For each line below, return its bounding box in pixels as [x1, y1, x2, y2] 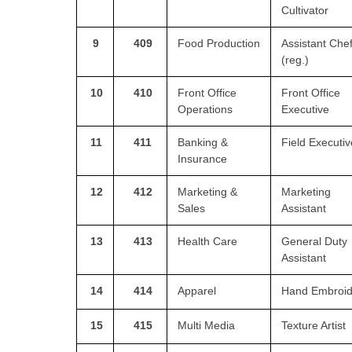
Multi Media [178, 318, 235, 332]
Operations [178, 102, 233, 115]
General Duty [281, 234, 347, 247]
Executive [281, 102, 329, 115]
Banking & [178, 135, 228, 148]
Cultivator [281, 3, 328, 16]
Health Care [178, 234, 237, 247]
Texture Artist [281, 318, 346, 332]
